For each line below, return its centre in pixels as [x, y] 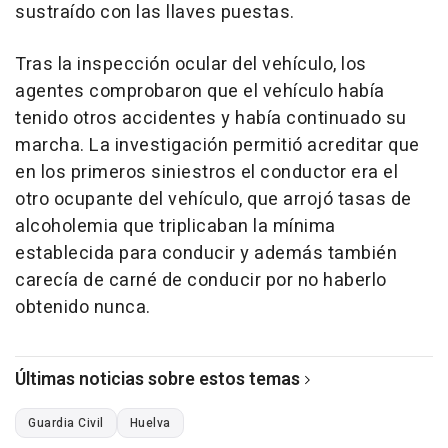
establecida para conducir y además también [206, 253]
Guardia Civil [66, 422]
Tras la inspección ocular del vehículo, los [191, 64]
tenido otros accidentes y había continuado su [211, 118]
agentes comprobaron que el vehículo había [200, 91]
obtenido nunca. [83, 307]
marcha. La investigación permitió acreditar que [217, 145]
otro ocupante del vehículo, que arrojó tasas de [213, 199]
